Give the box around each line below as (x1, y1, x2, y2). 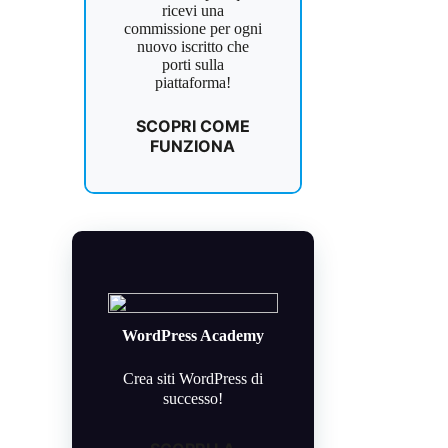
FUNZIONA (150, 136, 236, 156)
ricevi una (161, 2, 224, 19)
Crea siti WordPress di (122, 370, 263, 387)
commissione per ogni (123, 20, 262, 37)
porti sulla (161, 56, 224, 73)
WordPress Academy (121, 327, 264, 344)
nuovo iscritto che (136, 38, 249, 55)
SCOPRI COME (135, 116, 250, 136)
